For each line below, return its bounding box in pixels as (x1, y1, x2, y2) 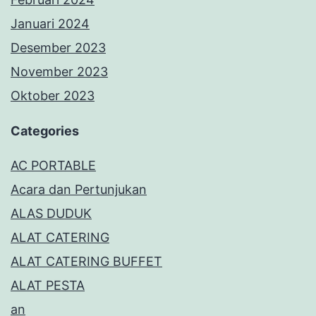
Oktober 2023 (11, 88, 95, 104)
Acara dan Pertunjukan (11, 182, 147, 197)
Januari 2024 (11, 16, 90, 32)
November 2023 (11, 64, 108, 80)
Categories (11, 123, 79, 139)
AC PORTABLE (11, 158, 96, 174)
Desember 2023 (11, 40, 106, 56)
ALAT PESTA (11, 278, 85, 293)
